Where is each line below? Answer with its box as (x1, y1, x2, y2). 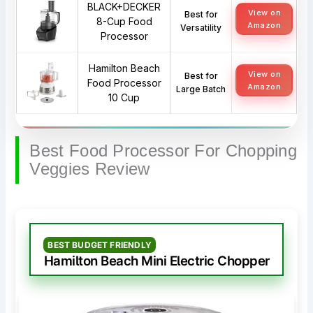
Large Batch (176, 84, 226, 95)
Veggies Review (29, 159, 150, 179)
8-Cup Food (96, 15, 152, 28)
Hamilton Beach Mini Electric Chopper (43, 253, 270, 270)
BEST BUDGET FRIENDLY (48, 240, 152, 251)
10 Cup (108, 92, 140, 104)
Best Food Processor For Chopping (29, 141, 298, 161)
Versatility (180, 22, 222, 34)
